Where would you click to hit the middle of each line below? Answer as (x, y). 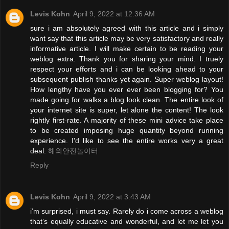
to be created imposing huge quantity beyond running (127, 130)
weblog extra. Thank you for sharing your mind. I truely (127, 59)
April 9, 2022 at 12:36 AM (114, 14)
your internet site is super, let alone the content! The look (127, 110)
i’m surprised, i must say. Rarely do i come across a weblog (127, 211)
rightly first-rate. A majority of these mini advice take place (127, 120)
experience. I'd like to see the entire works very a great (127, 141)
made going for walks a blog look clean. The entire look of (127, 100)
